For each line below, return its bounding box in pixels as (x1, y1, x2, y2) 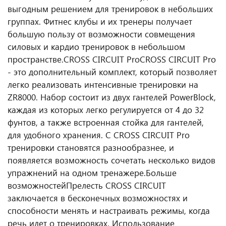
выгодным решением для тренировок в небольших (8, 3, 213, 14)
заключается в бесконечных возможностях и (8, 192, 188, 203)
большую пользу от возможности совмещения (8, 28, 195, 39)
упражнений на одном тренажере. (8, 167, 146, 178)
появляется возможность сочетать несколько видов (8, 154, 215, 165)
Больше (146, 167, 177, 178)
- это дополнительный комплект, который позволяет (8, 66, 217, 77)
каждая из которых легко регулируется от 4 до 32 (8, 104, 204, 115)
